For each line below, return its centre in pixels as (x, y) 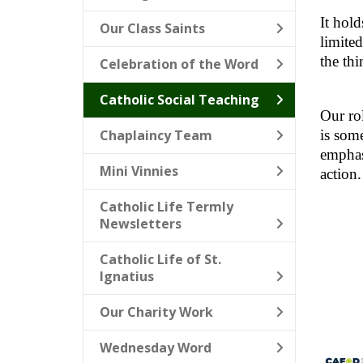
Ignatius (127, 276)
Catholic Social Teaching (179, 100)
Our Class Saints (152, 28)
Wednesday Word (156, 348)
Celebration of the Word (179, 64)
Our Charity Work (156, 312)
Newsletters (141, 224)
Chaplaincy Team (156, 135)
